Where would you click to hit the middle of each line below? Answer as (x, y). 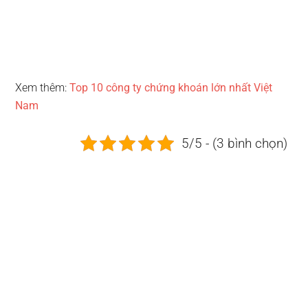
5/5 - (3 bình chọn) (235, 143)
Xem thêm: (43, 87)
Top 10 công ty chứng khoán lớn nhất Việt (171, 87)
